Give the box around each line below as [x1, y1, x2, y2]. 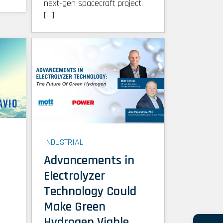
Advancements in [43, 152, 134, 169]
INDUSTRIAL [43, 136, 84, 148]
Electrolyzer [43, 167, 105, 184]
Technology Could [43, 183, 136, 200]
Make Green [43, 198, 106, 215]
